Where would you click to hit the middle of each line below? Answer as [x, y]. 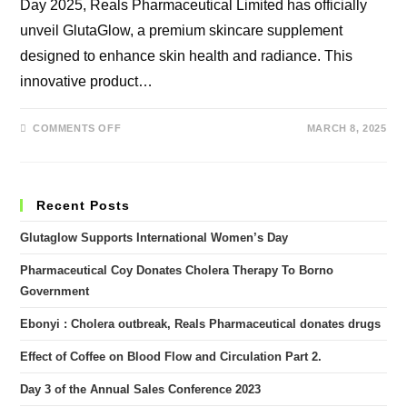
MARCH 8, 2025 [347, 128]
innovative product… [87, 81]
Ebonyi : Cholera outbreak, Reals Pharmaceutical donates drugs [201, 324]
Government [55, 291]
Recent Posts [84, 205]
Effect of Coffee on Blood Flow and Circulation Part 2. [171, 357]
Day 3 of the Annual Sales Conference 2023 [141, 389]
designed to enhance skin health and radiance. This [187, 56]
